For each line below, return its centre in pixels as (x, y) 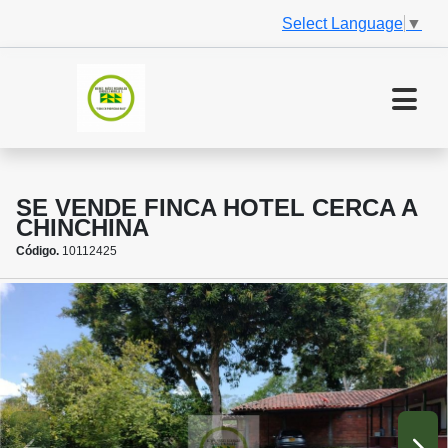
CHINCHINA (82, 228)
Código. (37, 251)
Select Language (342, 23)
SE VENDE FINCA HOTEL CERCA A (216, 208)
